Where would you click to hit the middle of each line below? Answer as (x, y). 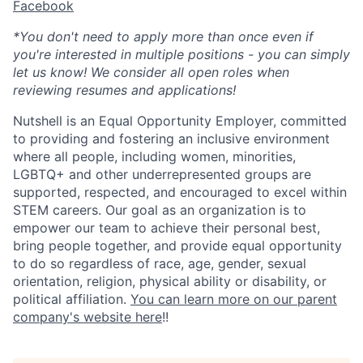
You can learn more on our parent (234, 299)
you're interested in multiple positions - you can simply (181, 55)
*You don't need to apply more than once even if (163, 37)
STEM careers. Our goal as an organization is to (160, 210)
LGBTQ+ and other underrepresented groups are (162, 175)
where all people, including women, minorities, (154, 157)
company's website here (88, 317)
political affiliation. (72, 299)
